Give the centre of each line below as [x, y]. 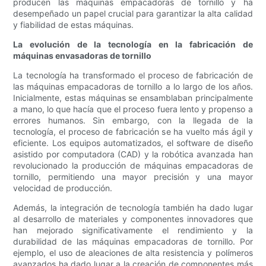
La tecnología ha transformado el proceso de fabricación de [133, 75]
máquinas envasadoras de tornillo [83, 56]
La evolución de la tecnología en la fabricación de [133, 45]
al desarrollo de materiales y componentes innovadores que [133, 219]
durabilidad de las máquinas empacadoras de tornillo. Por [133, 242]
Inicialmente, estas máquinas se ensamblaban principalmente [133, 98]
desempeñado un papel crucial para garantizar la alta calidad [133, 14]
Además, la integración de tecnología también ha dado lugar [133, 208]
